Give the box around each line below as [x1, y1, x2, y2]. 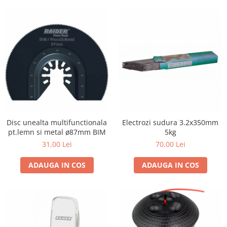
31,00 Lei [42, 139, 72, 149]
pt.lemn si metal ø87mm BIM [8, 127, 106, 137]
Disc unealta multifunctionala [7, 118, 107, 128]
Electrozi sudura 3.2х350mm [122, 118, 218, 128]
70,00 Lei [155, 139, 185, 149]
